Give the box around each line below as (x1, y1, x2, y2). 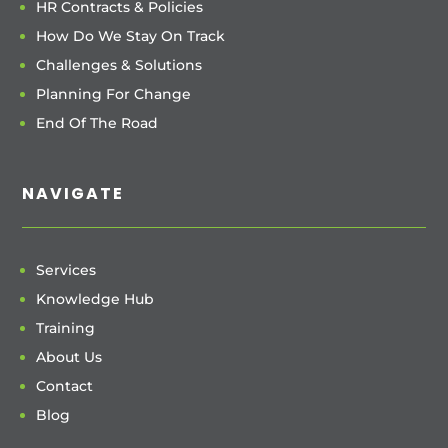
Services (36, 260, 97, 279)
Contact (36, 376, 94, 395)
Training (36, 318, 96, 337)
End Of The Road (36, 113, 159, 132)
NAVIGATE (22, 181, 125, 205)
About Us (36, 347, 103, 366)
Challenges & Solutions (36, 55, 203, 74)
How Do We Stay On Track (36, 26, 226, 45)
